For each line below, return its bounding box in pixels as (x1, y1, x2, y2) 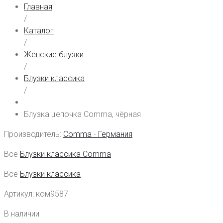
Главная (24, 2, 52, 12)
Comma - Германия (63, 129, 132, 139)
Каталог (24, 26, 54, 36)
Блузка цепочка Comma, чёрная (24, 110, 141, 119)
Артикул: (4, 189, 36, 199)
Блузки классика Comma (20, 149, 111, 159)
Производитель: (4, 129, 63, 139)
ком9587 (36, 189, 68, 199)
